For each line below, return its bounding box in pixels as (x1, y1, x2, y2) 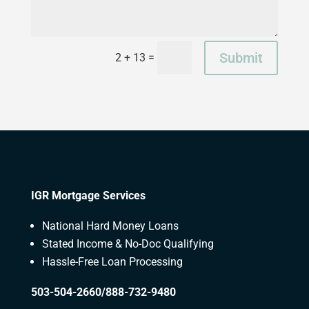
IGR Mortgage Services (30, 188, 146, 202)
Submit (219, 49, 263, 66)
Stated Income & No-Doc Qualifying (41, 237, 214, 250)
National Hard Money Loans (41, 219, 179, 232)
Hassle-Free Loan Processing (41, 255, 183, 268)
